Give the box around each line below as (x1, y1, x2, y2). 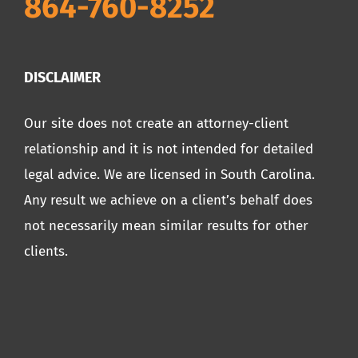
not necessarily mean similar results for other (24, 217, 308, 235)
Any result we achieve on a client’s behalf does (24, 192, 312, 209)
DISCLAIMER (24, 69, 101, 87)
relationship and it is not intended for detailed (24, 141, 313, 158)
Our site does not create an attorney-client (24, 115, 288, 133)
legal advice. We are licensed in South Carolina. (24, 166, 315, 184)
